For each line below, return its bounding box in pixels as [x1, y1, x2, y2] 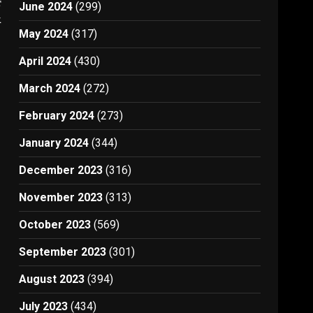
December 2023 [19, 163, 103, 177]
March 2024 [19, 82, 81, 95]
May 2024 [19, 27, 69, 41]
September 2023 [19, 245, 107, 259]
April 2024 [19, 54, 72, 68]
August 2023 [19, 272, 85, 286]
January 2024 [19, 136, 89, 150]
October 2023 [19, 218, 92, 231]
